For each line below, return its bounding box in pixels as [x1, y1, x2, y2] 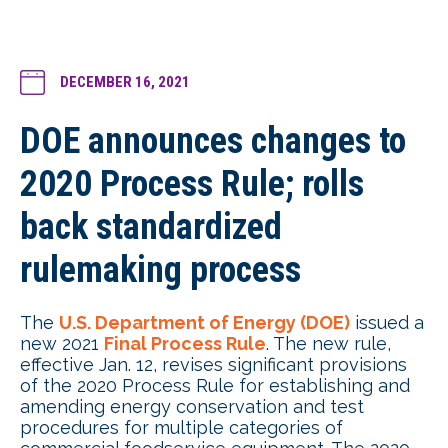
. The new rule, [266, 333, 391, 354]
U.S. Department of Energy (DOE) [59, 312, 350, 333]
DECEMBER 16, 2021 [60, 73, 190, 91]
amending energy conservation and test [20, 396, 364, 417]
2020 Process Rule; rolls [20, 163, 364, 205]
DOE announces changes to [20, 120, 406, 162]
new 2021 [20, 333, 104, 354]
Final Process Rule [104, 333, 266, 354]
